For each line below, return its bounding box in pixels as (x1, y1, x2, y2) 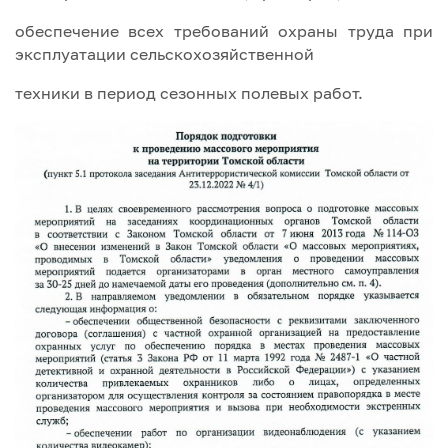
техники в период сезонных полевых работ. (15, 82, 367, 103)
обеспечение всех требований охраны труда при (15, 20, 433, 41)
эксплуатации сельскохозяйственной (15, 43, 314, 64)
